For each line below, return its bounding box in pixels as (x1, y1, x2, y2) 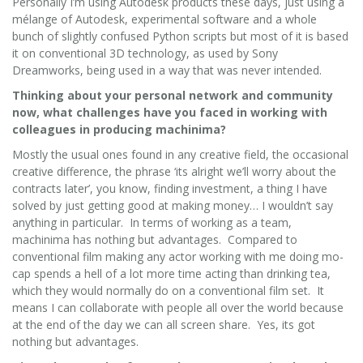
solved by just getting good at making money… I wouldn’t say (12, 197, 333, 213)
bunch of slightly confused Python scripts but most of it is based (12, 28, 348, 44)
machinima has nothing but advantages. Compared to (12, 231, 297, 247)
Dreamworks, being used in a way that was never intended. (12, 62, 325, 78)
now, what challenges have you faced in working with (12, 104, 327, 120)
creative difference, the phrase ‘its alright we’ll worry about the (12, 163, 336, 179)
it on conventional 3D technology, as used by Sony (12, 45, 278, 61)
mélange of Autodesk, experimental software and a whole (12, 11, 317, 27)
